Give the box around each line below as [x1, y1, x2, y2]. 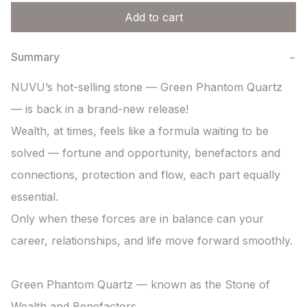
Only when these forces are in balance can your [11, 212, 264, 226]
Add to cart [124, 10, 183, 25]
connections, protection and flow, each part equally [11, 168, 280, 182]
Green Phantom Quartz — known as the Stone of [11, 278, 270, 292]
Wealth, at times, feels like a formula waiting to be [11, 124, 269, 138]
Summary [11, 50, 60, 64]
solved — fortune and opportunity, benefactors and [11, 146, 280, 160]
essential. [11, 190, 58, 204]
